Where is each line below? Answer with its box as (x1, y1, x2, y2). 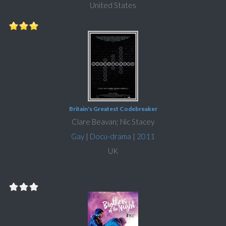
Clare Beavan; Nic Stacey (72, 117, 154, 127)
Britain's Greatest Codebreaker (69, 105, 157, 113)
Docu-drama (90, 132, 131, 141)
